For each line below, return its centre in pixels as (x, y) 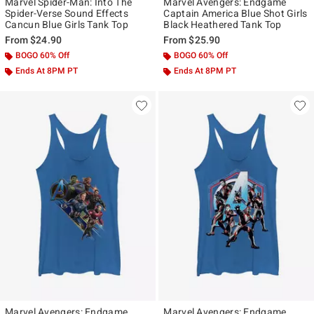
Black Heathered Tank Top (223, 25)
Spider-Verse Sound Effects (67, 14)
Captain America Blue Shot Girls (235, 14)
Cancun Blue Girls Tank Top (67, 25)
